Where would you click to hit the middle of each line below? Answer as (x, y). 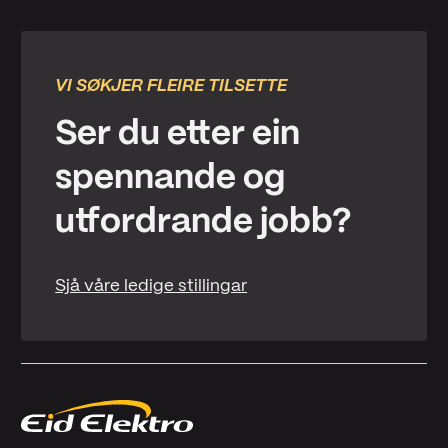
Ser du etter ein (178, 135)
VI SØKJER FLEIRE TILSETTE (171, 85)
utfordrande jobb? (204, 223)
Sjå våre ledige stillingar (151, 285)
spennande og (170, 179)
